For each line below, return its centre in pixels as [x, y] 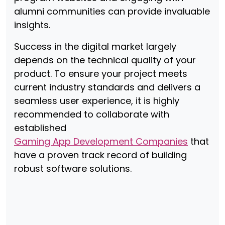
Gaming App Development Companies [101, 141]
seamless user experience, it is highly [97, 101]
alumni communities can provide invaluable [112, 11]
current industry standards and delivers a [107, 87]
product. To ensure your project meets [101, 74]
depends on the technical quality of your [105, 60]
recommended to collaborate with [92, 114]
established [40, 128]
